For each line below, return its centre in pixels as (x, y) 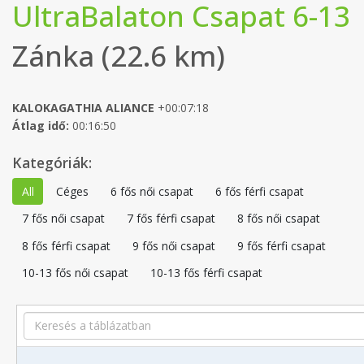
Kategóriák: (52, 162)
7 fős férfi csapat (171, 219)
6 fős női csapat (152, 191)
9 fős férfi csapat (281, 245)
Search (40, 318)
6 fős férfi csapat (259, 191)
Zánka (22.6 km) (119, 55)
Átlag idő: (41, 125)
